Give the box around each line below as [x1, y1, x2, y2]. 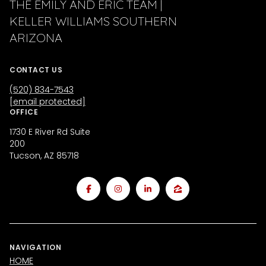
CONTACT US [9, 64, 62, 75]
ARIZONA [9, 30, 62, 45]
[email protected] [9, 95, 85, 107]
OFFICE [9, 106, 38, 117]
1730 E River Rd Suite [9, 125, 90, 138]
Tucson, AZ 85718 [9, 149, 79, 161]
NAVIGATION [9, 242, 61, 253]
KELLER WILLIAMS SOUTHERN [9, 13, 177, 28]
